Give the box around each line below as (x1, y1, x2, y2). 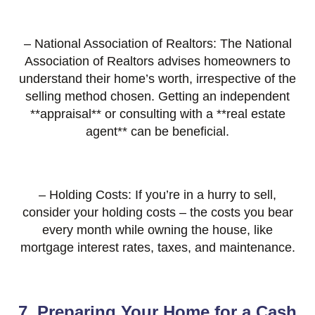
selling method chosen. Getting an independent (25, 89, 290, 104)
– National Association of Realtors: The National (23, 37, 292, 51)
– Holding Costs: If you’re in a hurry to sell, (39, 188, 276, 202)
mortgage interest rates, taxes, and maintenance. (20, 240, 295, 255)
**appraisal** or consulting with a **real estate (30, 107, 285, 122)
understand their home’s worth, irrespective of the (19, 72, 296, 86)
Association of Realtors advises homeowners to (25, 54, 290, 69)
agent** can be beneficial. (86, 124, 229, 139)
